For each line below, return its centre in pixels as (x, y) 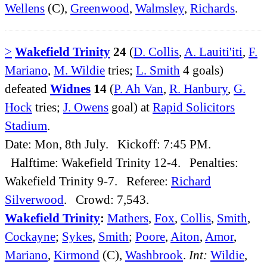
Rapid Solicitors (194, 107)
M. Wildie (79, 70)
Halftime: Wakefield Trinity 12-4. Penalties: (122, 163)
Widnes (70, 89)
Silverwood (34, 200)
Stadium (26, 126)
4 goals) (202, 70)
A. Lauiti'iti (213, 52)
